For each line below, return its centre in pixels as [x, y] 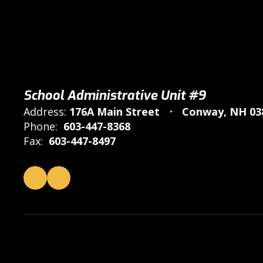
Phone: [41, 126]
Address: [45, 112]
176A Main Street [114, 112]
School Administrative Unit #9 [114, 95]
